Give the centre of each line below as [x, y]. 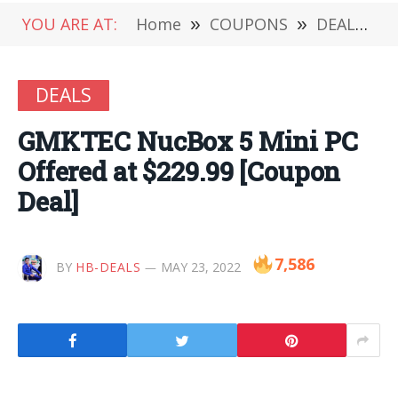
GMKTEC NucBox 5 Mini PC [188, 141]
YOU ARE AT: [70, 24]
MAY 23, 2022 [201, 267]
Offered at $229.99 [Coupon [179, 171]
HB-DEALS [108, 267]
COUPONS [249, 24]
